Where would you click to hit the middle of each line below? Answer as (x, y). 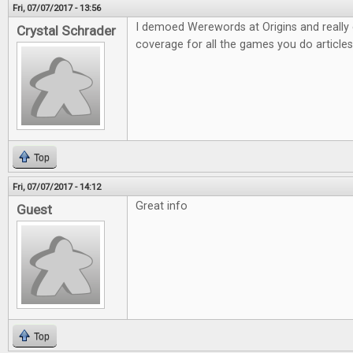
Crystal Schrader (66, 31)
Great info (162, 206)
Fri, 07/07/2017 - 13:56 (57, 8)
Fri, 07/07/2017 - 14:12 (57, 187)
